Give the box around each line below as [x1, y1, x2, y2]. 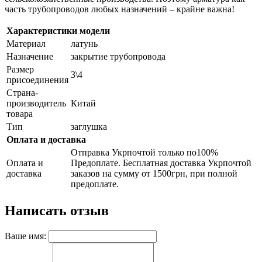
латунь [71, 39, 98, 49]
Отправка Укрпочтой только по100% [71, 147, 218, 158]
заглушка [71, 122, 107, 132]
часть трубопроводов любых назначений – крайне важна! [5, 4, 235, 15]
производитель [6, 98, 66, 109]
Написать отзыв [5, 202, 109, 218]
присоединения [6, 75, 68, 85]
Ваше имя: [5, 230, 46, 241]
